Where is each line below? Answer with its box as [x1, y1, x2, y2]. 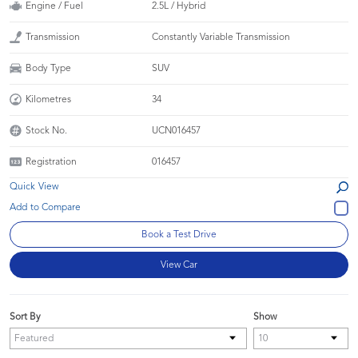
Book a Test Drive [141, 229, 217, 240]
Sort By [10, 312, 41, 322]
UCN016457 [152, 125, 201, 136]
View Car [161, 260, 197, 270]
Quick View [10, 181, 58, 192]
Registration [26, 157, 77, 167]
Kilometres [26, 94, 71, 105]
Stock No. [26, 125, 67, 136]
